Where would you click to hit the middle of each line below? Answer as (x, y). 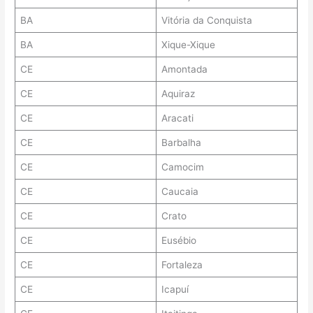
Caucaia (180, 192)
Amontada (184, 70)
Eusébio (179, 241)
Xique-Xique (188, 45)
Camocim (182, 167)
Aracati (177, 118)
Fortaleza (182, 265)
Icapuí (175, 290)
